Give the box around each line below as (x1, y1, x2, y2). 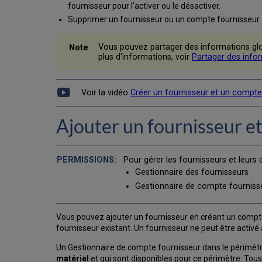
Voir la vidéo (81, 87, 131, 98)
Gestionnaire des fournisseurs (135, 167, 249, 178)
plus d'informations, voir (98, 51, 192, 62)
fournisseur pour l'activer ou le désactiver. (67, 1, 220, 11)
